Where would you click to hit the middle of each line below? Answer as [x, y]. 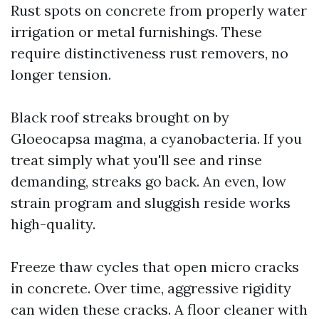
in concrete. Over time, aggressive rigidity [151, 288]
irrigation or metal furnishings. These [136, 32]
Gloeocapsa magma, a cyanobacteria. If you [156, 138]
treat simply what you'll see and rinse [136, 160]
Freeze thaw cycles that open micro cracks [155, 267]
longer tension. [61, 74]
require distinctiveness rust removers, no [150, 53]
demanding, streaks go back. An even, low [148, 181]
